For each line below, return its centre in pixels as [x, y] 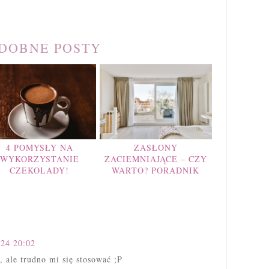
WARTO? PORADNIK [156, 171]
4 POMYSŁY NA [39, 148]
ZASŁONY [156, 148]
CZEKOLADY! [40, 171]
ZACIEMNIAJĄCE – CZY [156, 159]
